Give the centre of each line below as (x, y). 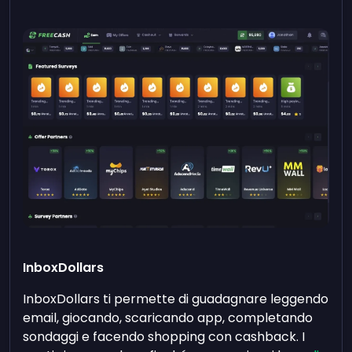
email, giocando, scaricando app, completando (168, 318)
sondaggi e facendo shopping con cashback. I (164, 337)
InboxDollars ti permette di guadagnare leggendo (176, 299)
